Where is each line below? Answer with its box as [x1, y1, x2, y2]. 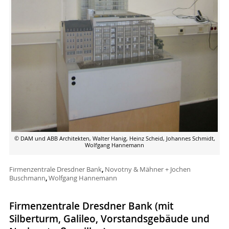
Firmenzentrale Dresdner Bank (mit [9, 199, 173, 213]
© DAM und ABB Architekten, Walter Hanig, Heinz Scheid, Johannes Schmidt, [14, 135, 215, 143]
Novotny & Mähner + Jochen [104, 164, 191, 174]
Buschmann [9, 173, 45, 182]
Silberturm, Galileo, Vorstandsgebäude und [9, 212, 210, 226]
